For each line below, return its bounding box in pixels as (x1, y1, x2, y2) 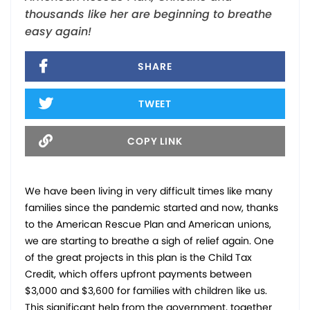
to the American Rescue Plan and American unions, (25, 217, 271, 231)
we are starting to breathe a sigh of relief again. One (25, 233, 274, 248)
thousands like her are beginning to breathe (25, 6, 272, 22)
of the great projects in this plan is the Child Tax (25, 250, 252, 264)
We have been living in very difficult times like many (25, 183, 273, 198)
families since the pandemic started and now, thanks (25, 200, 278, 215)
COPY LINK (127, 134, 183, 148)
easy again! (25, 23, 91, 39)
